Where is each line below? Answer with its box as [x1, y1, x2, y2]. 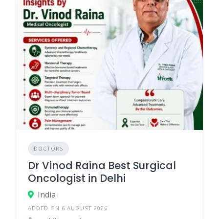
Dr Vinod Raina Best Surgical [28, 158, 176, 173]
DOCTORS [34, 144, 63, 152]
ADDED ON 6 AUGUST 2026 [28, 204, 108, 212]
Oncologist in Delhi [28, 171, 126, 185]
